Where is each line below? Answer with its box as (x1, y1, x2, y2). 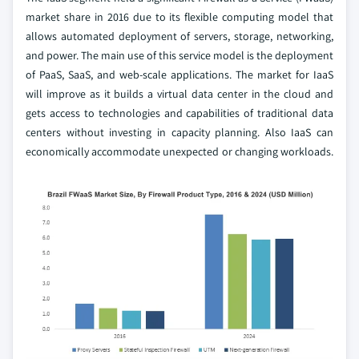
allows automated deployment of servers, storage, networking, (26, 28, 333, 43)
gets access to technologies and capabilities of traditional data (26, 105, 333, 120)
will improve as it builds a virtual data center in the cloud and (26, 86, 333, 101)
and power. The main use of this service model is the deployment (26, 47, 333, 63)
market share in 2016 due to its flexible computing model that (26, 9, 333, 24)
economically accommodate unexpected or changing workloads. (26, 143, 333, 159)
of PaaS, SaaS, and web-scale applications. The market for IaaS (26, 67, 333, 82)
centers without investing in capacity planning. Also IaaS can (26, 124, 333, 139)
